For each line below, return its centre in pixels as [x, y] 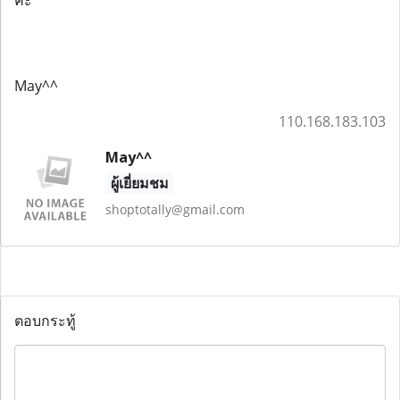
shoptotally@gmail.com [175, 209]
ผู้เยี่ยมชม [139, 183]
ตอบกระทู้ [45, 321]
